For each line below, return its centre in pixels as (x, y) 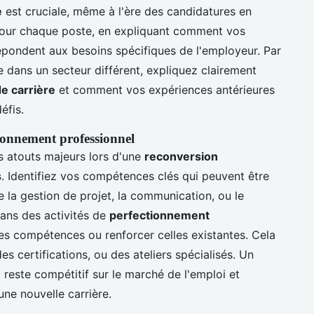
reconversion (181, 156)
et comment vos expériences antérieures (165, 89)
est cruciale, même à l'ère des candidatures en (127, 11)
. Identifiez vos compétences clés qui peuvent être (135, 176)
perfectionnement (159, 215)
